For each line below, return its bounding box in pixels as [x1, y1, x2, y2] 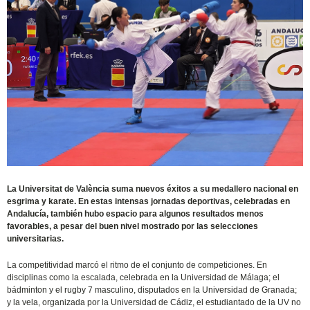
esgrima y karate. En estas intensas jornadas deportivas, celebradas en [7, 197, 291, 207]
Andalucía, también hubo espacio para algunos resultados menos [7, 209, 264, 219]
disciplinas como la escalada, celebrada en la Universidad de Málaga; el [7, 273, 280, 283]
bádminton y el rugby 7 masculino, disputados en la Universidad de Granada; [7, 285, 298, 295]
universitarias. [7, 234, 64, 244]
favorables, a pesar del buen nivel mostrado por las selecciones [7, 221, 259, 232]
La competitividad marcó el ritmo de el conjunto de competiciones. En [7, 260, 268, 271]
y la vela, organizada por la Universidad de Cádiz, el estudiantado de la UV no [7, 298, 302, 308]
